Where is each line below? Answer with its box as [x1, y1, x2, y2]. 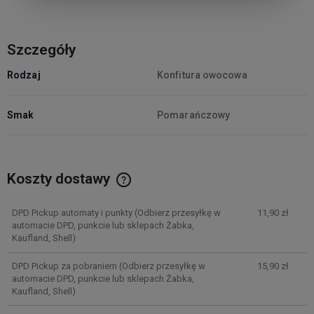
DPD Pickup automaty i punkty [11, 207, 132, 219]
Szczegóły [7, 41, 76, 58]
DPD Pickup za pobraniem [11, 260, 117, 271]
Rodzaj [7, 69, 41, 81]
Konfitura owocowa [157, 69, 247, 81]
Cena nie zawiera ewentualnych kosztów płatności [21, 187, 236, 198]
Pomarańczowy [157, 109, 231, 121]
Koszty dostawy [7, 170, 114, 187]
